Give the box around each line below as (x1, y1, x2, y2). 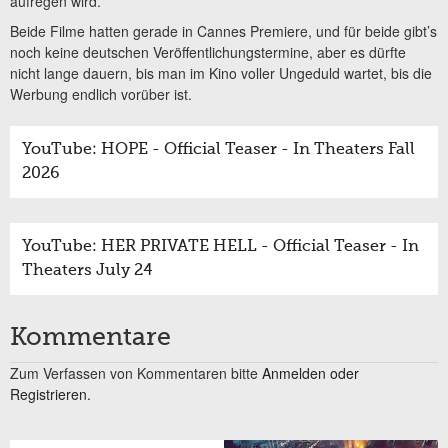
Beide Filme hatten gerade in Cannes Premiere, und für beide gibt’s (10, 20, 437, 41)
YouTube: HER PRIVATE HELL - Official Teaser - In (22, 238, 419, 255)
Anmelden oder (262, 362, 359, 383)
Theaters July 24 (22, 262, 153, 279)
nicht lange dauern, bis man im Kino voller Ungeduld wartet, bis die (10, 62, 432, 83)
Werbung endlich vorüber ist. (10, 83, 192, 104)
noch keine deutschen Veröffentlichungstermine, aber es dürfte (10, 41, 406, 62)
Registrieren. (10, 383, 91, 404)
